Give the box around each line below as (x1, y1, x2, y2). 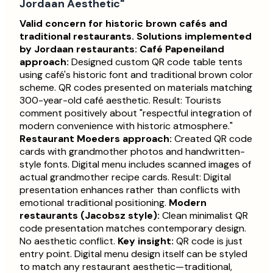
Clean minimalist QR (160, 209, 248, 222)
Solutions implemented (136, 30, 252, 43)
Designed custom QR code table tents (69, 55, 243, 69)
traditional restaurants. (19, 30, 134, 43)
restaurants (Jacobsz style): (19, 209, 160, 222)
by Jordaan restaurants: (19, 43, 137, 56)
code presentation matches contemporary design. (19, 222, 246, 235)
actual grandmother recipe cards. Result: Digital (19, 171, 231, 184)
